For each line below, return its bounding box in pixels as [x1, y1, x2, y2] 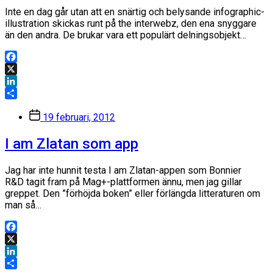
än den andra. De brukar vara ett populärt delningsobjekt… [5, 29, 246, 41]
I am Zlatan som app [5, 135, 138, 153]
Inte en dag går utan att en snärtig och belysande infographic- [5, 6, 264, 18]
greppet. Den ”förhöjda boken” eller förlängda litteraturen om [5, 188, 260, 200]
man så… [5, 199, 41, 211]
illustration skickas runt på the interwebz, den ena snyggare [5, 18, 257, 30]
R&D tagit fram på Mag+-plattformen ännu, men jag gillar [5, 176, 242, 188]
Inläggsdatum [29, 108, 87, 121]
